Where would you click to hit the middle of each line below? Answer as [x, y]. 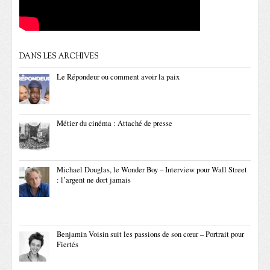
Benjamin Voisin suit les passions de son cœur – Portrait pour [151, 234]
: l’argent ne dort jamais [94, 180]
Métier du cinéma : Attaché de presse [115, 124]
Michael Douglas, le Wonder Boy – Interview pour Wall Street [152, 170]
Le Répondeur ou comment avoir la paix [118, 77]
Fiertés [68, 245]
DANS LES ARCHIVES [59, 57]
